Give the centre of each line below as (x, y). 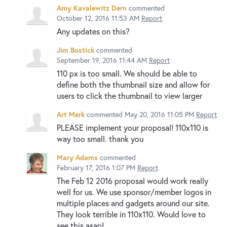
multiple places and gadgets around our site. (133, 203)
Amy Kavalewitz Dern (92, 8)
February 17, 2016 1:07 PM (96, 167)
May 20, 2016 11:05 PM (159, 114)
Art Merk (71, 114)
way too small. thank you (100, 138)
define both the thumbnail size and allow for (133, 84)
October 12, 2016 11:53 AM (98, 18)
